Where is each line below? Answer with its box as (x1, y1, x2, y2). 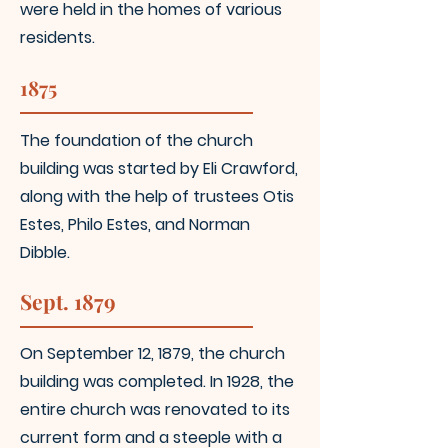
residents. (20, 26, 99, 49)
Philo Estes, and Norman (68, 213, 250, 236)
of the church (145, 129, 253, 152)
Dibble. (20, 241, 70, 264)
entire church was (20, 398, 165, 421)
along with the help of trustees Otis (20, 185, 294, 208)
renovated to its (165, 398, 290, 421)
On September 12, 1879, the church (20, 342, 285, 365)
